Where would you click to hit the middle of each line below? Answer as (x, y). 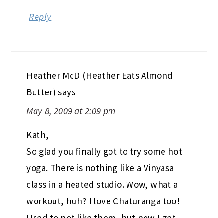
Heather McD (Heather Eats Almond (100, 56)
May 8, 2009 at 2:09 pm (71, 92)
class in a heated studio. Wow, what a (102, 165)
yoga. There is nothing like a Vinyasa (100, 149)
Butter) (41, 73)
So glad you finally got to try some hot (104, 132)
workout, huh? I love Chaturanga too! (103, 182)
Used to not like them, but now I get (101, 198)
